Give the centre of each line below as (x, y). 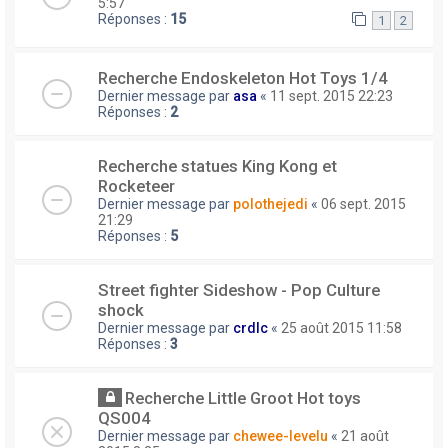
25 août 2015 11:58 (341, 328)
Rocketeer (136, 186)
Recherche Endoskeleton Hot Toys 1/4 (243, 78)
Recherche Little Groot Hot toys (243, 398)
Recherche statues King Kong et (217, 166)
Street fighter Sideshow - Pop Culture (239, 290)
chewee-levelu (280, 436)
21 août (365, 436)
